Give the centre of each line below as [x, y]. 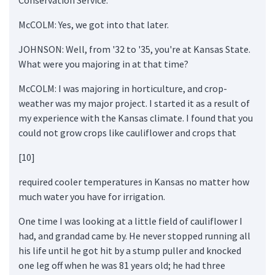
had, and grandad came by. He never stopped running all [134, 235]
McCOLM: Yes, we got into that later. [94, 24]
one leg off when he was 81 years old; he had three [122, 265]
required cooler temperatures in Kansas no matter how [134, 181]
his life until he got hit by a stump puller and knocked [130, 250]
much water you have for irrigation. [92, 196]
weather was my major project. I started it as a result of [134, 103]
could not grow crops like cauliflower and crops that [127, 132]
